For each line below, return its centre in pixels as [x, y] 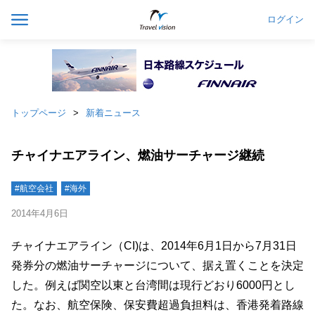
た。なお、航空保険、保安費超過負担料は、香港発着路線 [157, 305]
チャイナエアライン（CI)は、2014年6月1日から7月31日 [154, 246]
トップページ [39, 113]
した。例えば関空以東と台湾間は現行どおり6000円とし [153, 285]
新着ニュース [113, 113]
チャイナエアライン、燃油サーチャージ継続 [138, 155]
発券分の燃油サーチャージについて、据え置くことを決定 [157, 265]
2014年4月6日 [40, 213]
